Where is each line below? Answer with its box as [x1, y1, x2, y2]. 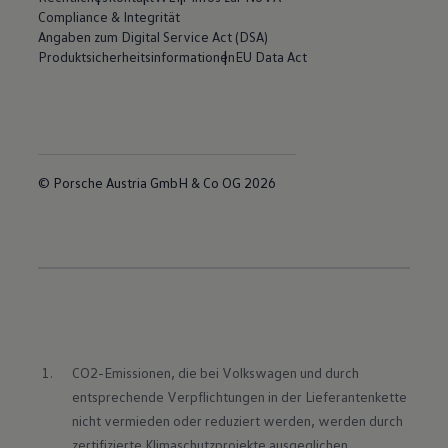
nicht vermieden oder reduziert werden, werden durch [71, 411, 403, 429]
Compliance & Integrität [38, 7, 181, 25]
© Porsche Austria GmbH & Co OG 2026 [38, 173, 277, 191]
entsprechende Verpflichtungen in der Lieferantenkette [71, 387, 407, 405]
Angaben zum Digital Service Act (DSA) [38, 27, 269, 45]
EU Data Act [235, 47, 308, 65]
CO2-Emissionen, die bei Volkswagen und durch [71, 363, 359, 381]
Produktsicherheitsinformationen [38, 47, 236, 65]
